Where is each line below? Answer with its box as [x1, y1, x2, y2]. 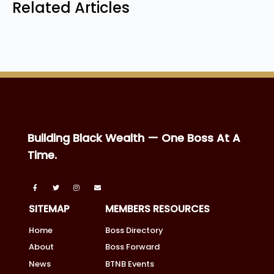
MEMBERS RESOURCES [105, 201, 210, 216]
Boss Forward [105, 241, 160, 253]
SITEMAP [29, 201, 69, 216]
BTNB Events [105, 257, 154, 270]
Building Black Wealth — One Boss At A [28, 130, 240, 146]
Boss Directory [105, 224, 163, 236]
